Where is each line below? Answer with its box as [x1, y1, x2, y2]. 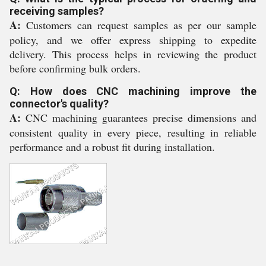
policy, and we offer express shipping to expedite [9, 33, 256, 47]
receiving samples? [9, 5, 104, 17]
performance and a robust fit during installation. [9, 140, 215, 154]
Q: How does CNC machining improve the [9, 85, 256, 97]
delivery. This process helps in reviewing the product [9, 47, 256, 61]
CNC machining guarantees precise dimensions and [21, 110, 256, 125]
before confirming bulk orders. [9, 61, 141, 75]
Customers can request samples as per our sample [21, 18, 256, 32]
